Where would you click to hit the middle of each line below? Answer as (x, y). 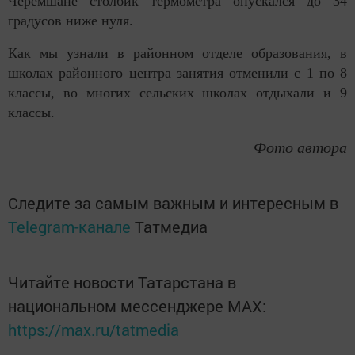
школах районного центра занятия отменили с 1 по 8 (177, 73)
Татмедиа (171, 227)
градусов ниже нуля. (71, 21)
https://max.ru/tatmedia (94, 330)
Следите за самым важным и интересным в (173, 203)
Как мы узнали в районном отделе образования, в (177, 53)
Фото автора (300, 148)
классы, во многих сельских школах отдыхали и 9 (177, 93)
